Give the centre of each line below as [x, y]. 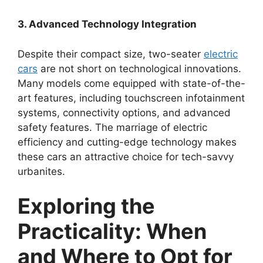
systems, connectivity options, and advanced [124, 112]
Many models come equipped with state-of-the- [131, 83]
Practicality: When [112, 232]
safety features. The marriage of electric [112, 127]
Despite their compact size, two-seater [111, 54]
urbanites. [41, 171]
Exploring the [86, 206]
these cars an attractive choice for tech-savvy [126, 156]
